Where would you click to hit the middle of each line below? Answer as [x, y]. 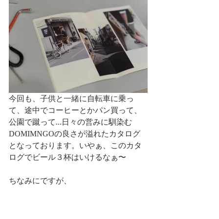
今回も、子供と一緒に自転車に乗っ [71, 99]
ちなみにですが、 [40, 181]
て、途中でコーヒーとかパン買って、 [75, 110]
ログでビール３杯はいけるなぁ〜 [67, 157]
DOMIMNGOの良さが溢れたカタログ [75, 134]
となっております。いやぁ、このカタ [75, 146]
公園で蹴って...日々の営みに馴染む [70, 122]
